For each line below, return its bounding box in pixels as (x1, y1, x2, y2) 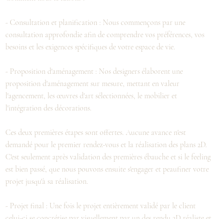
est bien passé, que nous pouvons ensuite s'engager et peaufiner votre (5, 164, 209, 174)
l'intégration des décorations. (5, 103, 92, 113)
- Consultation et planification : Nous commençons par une (5, 17, 186, 27)
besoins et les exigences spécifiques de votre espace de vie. (5, 42, 175, 52)
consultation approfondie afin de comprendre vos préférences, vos (5, 29, 205, 40)
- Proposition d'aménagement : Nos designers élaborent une (5, 66, 183, 76)
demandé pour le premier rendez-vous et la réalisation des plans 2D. (5, 139, 207, 150)
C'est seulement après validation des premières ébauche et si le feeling (5, 152, 211, 162)
